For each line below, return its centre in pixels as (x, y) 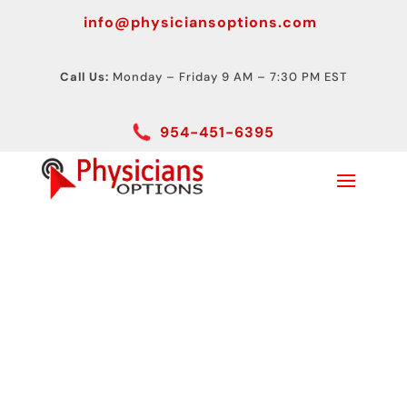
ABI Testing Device (178, 301)
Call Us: (84, 77)
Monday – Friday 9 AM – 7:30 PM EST (228, 77)
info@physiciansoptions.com (200, 22)
